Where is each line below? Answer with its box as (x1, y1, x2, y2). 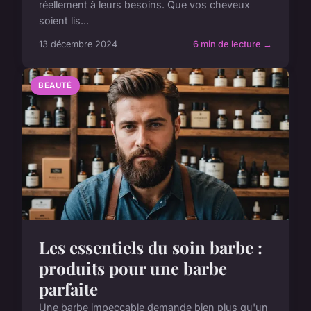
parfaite (39, 277, 98, 300)
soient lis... (39, 15, 89, 27)
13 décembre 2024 (39, 39, 117, 50)
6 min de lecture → (193, 39, 272, 50)
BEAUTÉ (38, 81, 72, 91)
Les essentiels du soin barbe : (39, 235, 262, 258)
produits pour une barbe (39, 256, 227, 279)
